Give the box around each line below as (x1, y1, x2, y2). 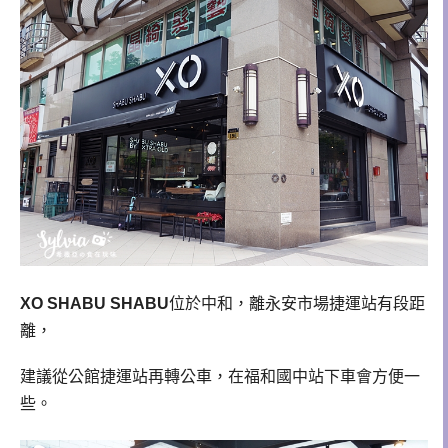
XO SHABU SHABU (20, 294, 169, 312)
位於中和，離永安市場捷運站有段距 (169, 294, 425, 312)
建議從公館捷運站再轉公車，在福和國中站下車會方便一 (20, 367, 420, 385)
